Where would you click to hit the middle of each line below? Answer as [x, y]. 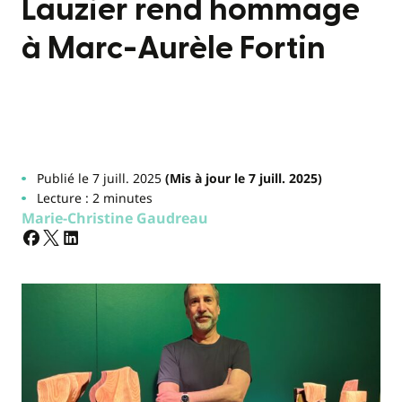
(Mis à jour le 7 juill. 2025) [241, 178]
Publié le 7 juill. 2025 [99, 178]
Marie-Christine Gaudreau [115, 218]
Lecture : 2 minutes [94, 198]
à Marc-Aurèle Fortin [174, 48]
